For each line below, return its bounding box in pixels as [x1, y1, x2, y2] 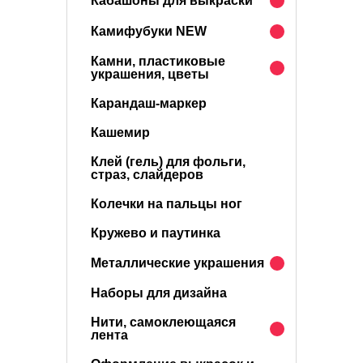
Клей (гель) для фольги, [91, 155, 246, 169]
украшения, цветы [91, 67, 209, 81]
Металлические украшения [91, 256, 264, 270]
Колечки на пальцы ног [91, 197, 242, 211]
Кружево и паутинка [91, 226, 220, 240]
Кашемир [91, 126, 150, 139]
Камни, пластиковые [91, 54, 225, 68]
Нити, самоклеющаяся [91, 315, 236, 329]
